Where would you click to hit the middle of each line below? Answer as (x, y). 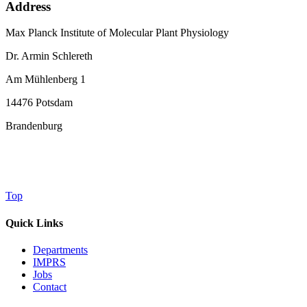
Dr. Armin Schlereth (49, 56)
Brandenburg (34, 126)
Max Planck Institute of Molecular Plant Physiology (117, 33)
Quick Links (34, 223)
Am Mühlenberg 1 (46, 79)
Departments (60, 249)
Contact (50, 286)
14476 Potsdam (39, 103)
